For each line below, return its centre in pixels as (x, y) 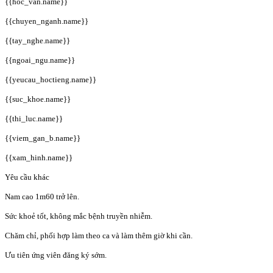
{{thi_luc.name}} (34, 118)
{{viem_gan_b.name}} (43, 138)
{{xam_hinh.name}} (39, 157)
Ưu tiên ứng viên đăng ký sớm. (56, 255)
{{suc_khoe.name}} (38, 99)
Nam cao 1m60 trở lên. (42, 196)
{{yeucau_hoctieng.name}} (51, 79)
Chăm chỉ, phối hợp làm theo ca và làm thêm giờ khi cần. (99, 235)
